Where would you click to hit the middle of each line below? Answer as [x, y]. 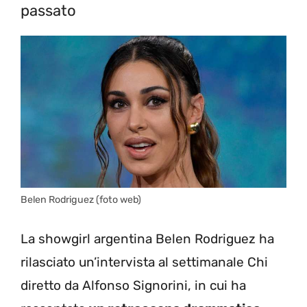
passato [48, 11]
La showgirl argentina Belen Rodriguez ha [147, 239]
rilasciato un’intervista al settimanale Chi [144, 262]
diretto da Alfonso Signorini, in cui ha [133, 286]
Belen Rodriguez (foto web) [81, 199]
